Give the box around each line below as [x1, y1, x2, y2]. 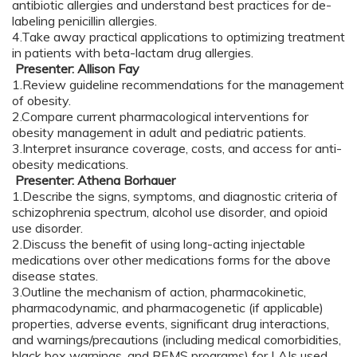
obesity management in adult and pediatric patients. [12, 124, 306, 140]
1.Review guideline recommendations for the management [12, 76, 344, 92]
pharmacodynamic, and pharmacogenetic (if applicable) [12, 299, 324, 316]
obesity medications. [12, 155, 128, 172]
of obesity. [12, 92, 71, 108]
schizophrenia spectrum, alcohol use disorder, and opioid [12, 203, 328, 220]
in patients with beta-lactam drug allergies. [12, 44, 257, 61]
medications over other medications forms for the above [12, 251, 331, 268]
